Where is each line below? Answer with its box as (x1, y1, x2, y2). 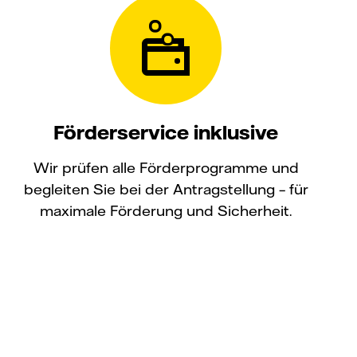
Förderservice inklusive (53, 120, 278, 144)
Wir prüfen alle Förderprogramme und (33, 158, 299, 177)
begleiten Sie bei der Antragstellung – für (23, 179, 308, 198)
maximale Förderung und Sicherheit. (40, 201, 292, 220)
